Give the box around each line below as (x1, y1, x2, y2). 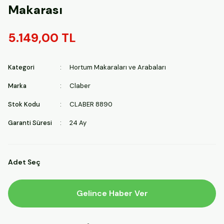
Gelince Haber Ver (76, 188, 148, 198)
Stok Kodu (8, 100, 40, 108)
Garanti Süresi (8, 118, 52, 127)
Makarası (8, 2, 62, 17)
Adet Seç (8, 157, 40, 166)
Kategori (8, 63, 34, 71)
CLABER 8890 (69, 100, 112, 108)
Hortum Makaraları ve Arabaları (69, 63, 166, 71)
